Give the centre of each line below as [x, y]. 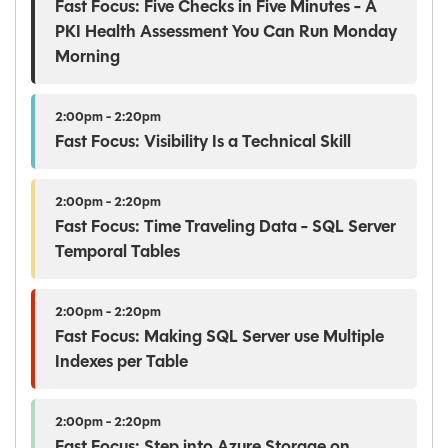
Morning [87, 57]
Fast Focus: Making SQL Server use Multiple [219, 337]
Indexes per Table [121, 362]
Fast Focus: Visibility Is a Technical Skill [203, 142]
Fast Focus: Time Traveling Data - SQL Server [225, 227]
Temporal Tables [117, 252]
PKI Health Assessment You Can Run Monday [226, 32]
